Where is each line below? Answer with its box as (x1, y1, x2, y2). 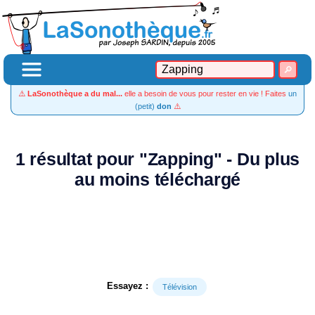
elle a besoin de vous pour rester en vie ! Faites (122, 89, 288, 98)
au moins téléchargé (74, 170, 241, 189)
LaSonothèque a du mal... (27, 89, 122, 98)
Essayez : (107, 281, 148, 292)
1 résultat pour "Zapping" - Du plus (15, 150, 300, 169)
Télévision (162, 283, 197, 291)
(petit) (134, 102, 157, 110)
